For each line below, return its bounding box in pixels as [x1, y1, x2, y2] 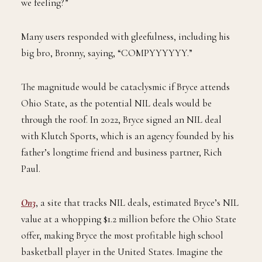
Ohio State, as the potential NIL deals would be [21, 97, 212, 110]
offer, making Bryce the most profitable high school [21, 229, 223, 242]
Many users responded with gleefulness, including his [21, 30, 230, 43]
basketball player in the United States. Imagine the [21, 246, 223, 258]
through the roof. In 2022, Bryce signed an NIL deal [21, 113, 222, 126]
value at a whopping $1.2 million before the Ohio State [21, 213, 236, 226]
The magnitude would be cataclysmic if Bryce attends [21, 81, 230, 94]
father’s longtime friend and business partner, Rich [21, 146, 222, 159]
